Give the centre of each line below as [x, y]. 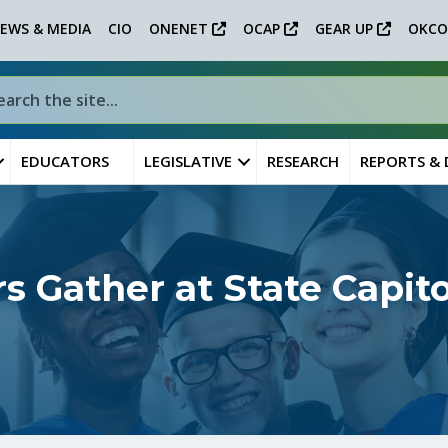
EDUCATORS [64, 161]
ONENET [180, 28]
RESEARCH [302, 161]
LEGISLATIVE [187, 161]
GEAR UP [346, 28]
